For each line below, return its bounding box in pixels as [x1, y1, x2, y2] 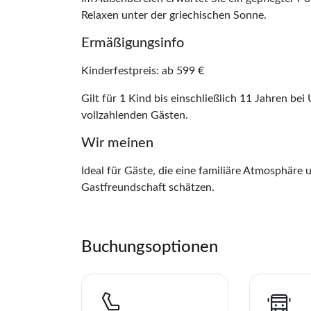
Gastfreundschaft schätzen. [81, 181, 215, 193]
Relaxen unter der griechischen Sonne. [81, 9, 267, 21]
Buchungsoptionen [81, 238, 218, 255]
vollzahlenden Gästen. [81, 109, 188, 121]
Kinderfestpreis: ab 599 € [81, 65, 204, 76]
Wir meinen [81, 135, 153, 150]
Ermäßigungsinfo [81, 35, 184, 50]
